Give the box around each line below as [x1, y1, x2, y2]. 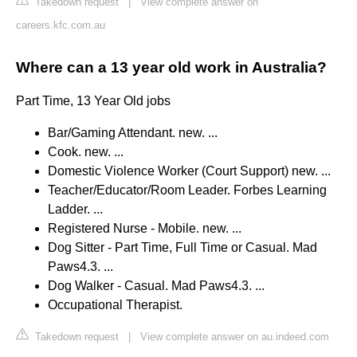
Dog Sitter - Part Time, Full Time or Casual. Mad [48, 241, 317, 255]
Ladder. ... [48, 202, 103, 217]
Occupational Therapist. [48, 298, 182, 312]
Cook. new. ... [48, 145, 124, 159]
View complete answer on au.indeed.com [140, 331, 329, 343]
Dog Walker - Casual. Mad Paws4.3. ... [48, 279, 265, 293]
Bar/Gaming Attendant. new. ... [48, 126, 218, 140]
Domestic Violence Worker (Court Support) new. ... [48, 164, 331, 178]
